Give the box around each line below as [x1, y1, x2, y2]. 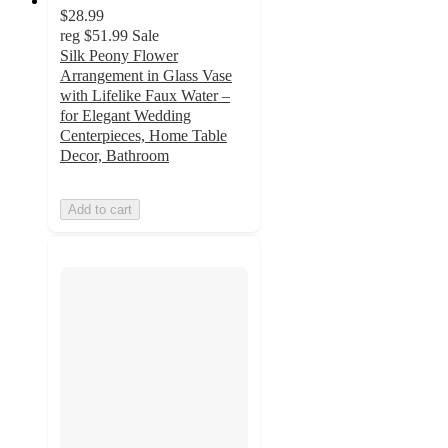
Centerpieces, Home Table [60, 126, 227, 144]
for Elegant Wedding [60, 106, 191, 124]
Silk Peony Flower [60, 46, 178, 64]
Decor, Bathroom [60, 146, 169, 164]
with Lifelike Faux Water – [60, 86, 230, 104]
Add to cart [68, 201, 132, 217]
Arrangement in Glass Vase [60, 66, 232, 84]
